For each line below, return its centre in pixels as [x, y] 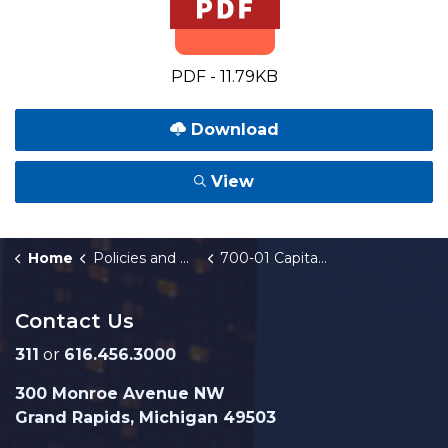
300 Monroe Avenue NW [120, 393]
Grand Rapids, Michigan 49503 [145, 417]
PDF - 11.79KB [224, 76]
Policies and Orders [136, 258]
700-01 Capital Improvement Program [269, 258]
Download [232, 129]
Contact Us [74, 321]
